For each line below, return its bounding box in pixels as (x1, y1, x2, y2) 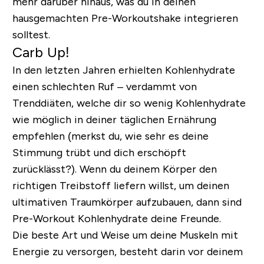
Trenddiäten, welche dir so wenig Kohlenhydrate (12, 97, 246, 109)
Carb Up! (12, 44, 70, 60)
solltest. (12, 28, 50, 41)
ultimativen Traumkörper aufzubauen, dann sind (12, 196, 242, 208)
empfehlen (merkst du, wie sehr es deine (12, 130, 209, 142)
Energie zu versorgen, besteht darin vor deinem (12, 245, 243, 258)
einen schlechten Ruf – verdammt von (12, 80, 197, 93)
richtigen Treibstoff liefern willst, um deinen (12, 179, 229, 192)
